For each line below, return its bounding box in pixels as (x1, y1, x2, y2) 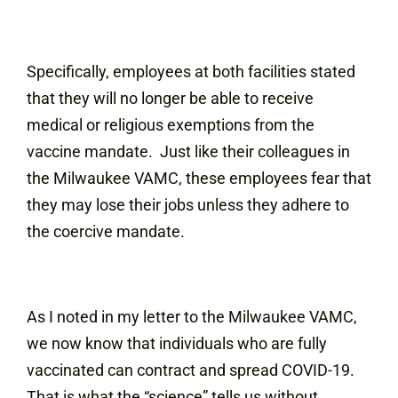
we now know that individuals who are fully (27, 334, 327, 353)
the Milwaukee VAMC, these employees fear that (27, 169, 371, 187)
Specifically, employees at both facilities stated (27, 62, 355, 81)
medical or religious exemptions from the (27, 115, 314, 134)
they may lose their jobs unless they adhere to (27, 195, 349, 214)
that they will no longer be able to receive (27, 89, 314, 107)
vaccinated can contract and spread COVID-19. (27, 361, 358, 379)
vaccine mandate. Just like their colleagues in (27, 142, 350, 161)
